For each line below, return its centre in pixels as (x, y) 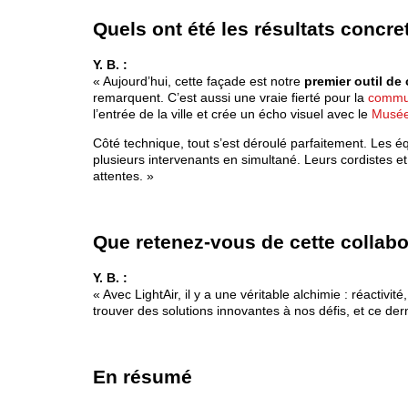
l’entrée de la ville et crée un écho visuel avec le (232, 114)
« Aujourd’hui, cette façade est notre (199, 82)
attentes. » (123, 176)
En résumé (143, 376)
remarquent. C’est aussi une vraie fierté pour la (230, 98)
